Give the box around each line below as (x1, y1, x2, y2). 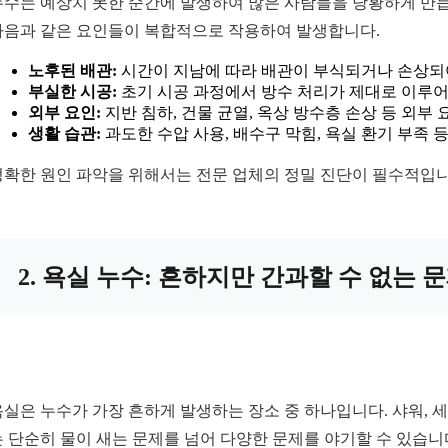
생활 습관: (28, 125, 102, 143)
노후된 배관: (28, 62, 118, 80)
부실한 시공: (28, 83, 118, 101)
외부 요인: (28, 104, 102, 122)
